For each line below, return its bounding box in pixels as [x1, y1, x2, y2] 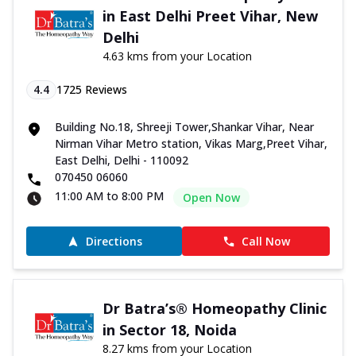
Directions [85, 234, 142, 250]
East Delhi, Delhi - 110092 [55, 153, 188, 168]
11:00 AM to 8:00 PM [55, 188, 164, 204]
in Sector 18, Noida [102, 320, 237, 340]
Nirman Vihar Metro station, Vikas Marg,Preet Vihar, [55, 136, 327, 152]
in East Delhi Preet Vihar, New [102, 6, 318, 26]
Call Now [241, 234, 290, 250]
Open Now [183, 190, 240, 206]
